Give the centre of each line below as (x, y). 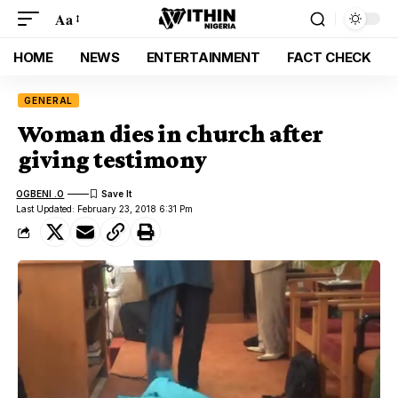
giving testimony (112, 159)
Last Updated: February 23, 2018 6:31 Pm (105, 209)
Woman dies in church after (171, 134)
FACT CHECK (329, 57)
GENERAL (49, 100)
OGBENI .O (40, 193)
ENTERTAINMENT (203, 57)
